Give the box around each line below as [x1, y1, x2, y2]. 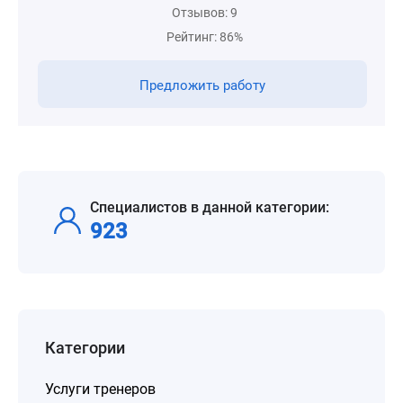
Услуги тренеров [45, 381, 156, 398]
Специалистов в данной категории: [90, 199, 329, 216]
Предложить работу [139, 77, 265, 94]
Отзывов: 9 [172, 5, 237, 20]
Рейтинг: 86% [166, 30, 243, 44]
